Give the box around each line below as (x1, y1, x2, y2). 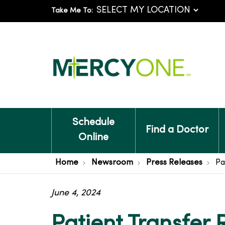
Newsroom (91, 159, 133, 167)
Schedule (72, 118, 115, 128)
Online (78, 133, 108, 143)
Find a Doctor (145, 126, 208, 135)
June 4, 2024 (51, 189, 100, 197)
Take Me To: (51, 8, 93, 14)
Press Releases (146, 159, 202, 167)
